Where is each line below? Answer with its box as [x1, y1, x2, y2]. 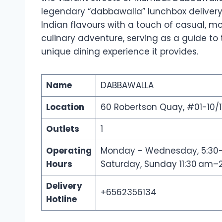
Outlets [46, 122, 79, 135]
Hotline [46, 193, 77, 205]
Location [46, 101, 84, 113]
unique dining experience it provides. [41, 45, 198, 57]
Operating [46, 144, 92, 157]
